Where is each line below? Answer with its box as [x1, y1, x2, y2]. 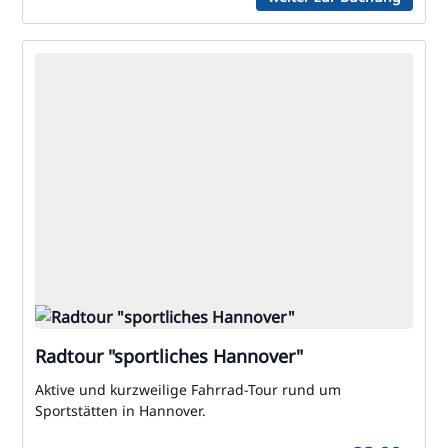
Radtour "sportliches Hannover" [35, 344, 303, 368]
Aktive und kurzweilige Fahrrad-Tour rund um [35, 380, 341, 399]
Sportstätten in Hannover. [35, 401, 206, 420]
